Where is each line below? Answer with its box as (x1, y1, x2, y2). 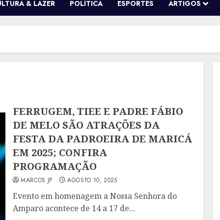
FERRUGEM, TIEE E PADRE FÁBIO (13, 105, 184, 118)
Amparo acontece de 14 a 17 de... (13, 203, 136, 214)
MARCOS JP (21, 176, 53, 185)
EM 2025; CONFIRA (13, 146, 108, 160)
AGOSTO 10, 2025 (67, 176, 117, 185)
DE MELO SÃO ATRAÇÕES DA (13, 118, 160, 132)
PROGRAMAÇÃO (13, 160, 97, 173)
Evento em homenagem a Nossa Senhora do (13, 191, 177, 202)
